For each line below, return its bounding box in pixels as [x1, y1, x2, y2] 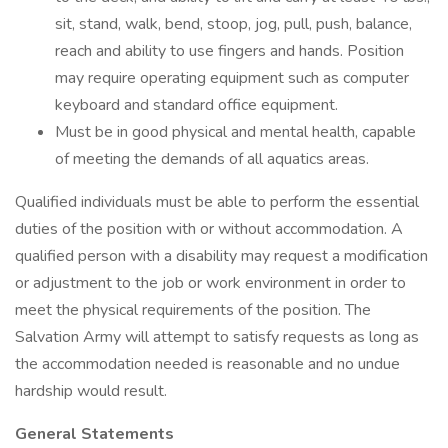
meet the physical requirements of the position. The [15, 299, 371, 321]
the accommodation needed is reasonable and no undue [15, 353, 400, 375]
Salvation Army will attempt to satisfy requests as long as [15, 326, 419, 348]
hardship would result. [15, 380, 167, 402]
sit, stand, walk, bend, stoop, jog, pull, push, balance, [55, 13, 412, 35]
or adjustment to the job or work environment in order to [15, 272, 406, 294]
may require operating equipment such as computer [55, 67, 409, 89]
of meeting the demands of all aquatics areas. [55, 148, 369, 170]
